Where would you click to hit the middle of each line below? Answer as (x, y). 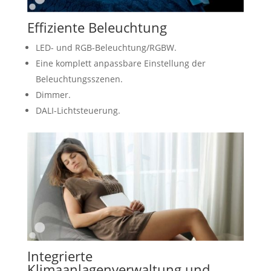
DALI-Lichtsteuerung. (78, 110)
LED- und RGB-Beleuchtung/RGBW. (106, 47)
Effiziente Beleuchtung (97, 27)
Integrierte (60, 256)
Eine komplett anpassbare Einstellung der (120, 63)
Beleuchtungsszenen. (79, 79)
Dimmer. (53, 94)
